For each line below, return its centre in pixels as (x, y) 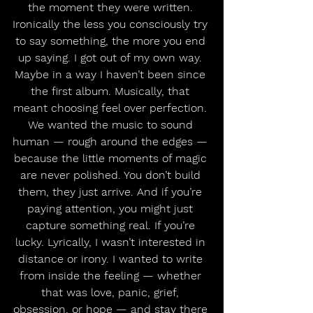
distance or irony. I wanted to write (112, 259)
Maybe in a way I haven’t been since (112, 74)
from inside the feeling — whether (112, 275)
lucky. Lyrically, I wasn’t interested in (112, 242)
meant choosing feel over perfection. (112, 108)
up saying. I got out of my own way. (112, 57)
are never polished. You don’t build (112, 175)
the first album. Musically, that (112, 91)
